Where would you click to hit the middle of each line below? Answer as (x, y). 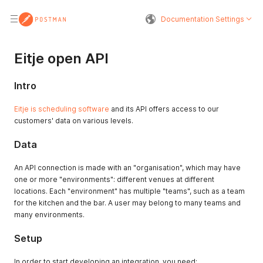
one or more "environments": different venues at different (114, 179)
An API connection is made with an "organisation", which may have (127, 168)
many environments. (49, 215)
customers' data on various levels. (74, 121)
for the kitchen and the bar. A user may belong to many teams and (127, 203)
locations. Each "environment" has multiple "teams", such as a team (129, 191)
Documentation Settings (203, 19)
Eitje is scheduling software (62, 109)
